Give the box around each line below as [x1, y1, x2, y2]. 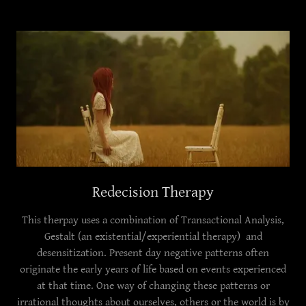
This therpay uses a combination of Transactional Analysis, [22, 214, 284, 227]
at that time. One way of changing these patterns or [36, 279, 270, 292]
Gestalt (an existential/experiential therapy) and [44, 230, 262, 243]
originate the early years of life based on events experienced [20, 263, 286, 276]
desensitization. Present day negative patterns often [37, 247, 269, 260]
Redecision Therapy [92, 184, 214, 201]
